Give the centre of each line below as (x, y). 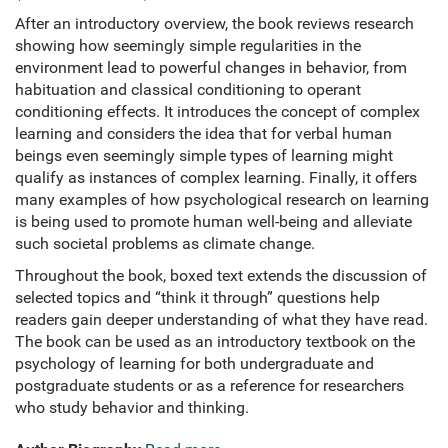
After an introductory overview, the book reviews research (214, 24)
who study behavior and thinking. (132, 408)
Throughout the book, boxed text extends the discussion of (221, 276)
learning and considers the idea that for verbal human (203, 134)
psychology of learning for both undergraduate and (194, 364)
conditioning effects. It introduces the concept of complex (217, 112)
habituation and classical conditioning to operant (188, 90)
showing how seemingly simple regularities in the (188, 46)
